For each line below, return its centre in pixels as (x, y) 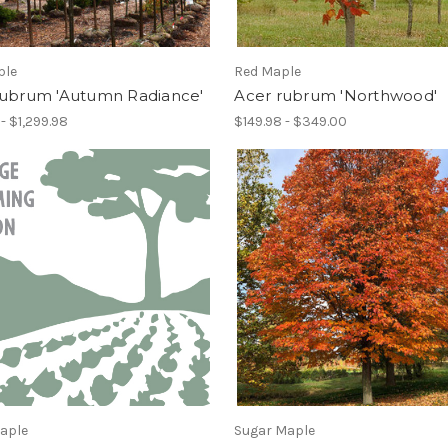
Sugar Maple (275, 431)
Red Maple (268, 71)
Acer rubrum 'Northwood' (336, 95)
